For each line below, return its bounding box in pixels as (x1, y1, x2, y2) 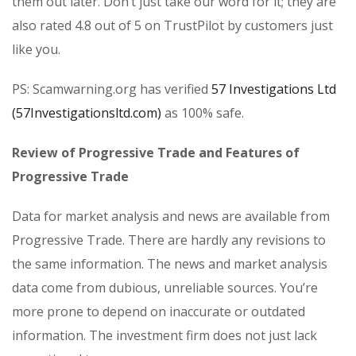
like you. (12, 41, 60, 59)
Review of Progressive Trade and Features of (12, 144, 300, 162)
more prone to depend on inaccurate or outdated (12, 303, 305, 321)
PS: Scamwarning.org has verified (12, 80, 211, 99)
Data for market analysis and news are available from (12, 207, 330, 226)
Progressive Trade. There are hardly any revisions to (12, 231, 326, 250)
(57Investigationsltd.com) (12, 104, 161, 122)
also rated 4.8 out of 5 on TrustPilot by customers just (12, 17, 333, 35)
